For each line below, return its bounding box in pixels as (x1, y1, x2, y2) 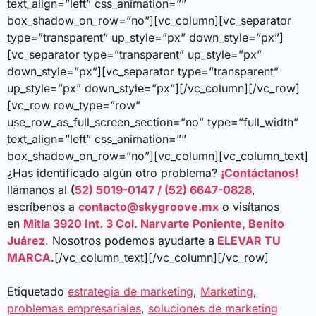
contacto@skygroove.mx (78, 200, 219, 214)
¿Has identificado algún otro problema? (7, 166, 221, 181)
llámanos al (7, 183, 71, 197)
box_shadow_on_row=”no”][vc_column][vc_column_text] (7, 149, 308, 164)
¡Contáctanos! (221, 166, 298, 181)
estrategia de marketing (68, 284, 193, 299)
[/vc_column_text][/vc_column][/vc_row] (54, 250, 269, 265)
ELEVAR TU (214, 233, 281, 248)
